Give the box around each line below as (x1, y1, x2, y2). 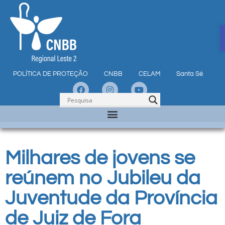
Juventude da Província (5, 188, 217, 208)
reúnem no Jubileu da (5, 168, 200, 188)
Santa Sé (176, 70, 203, 77)
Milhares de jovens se (5, 148, 195, 168)
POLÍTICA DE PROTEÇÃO (13, 70, 88, 77)
